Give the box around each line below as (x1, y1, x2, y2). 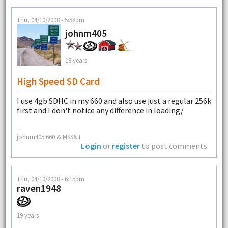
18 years (65, 56, 87, 65)
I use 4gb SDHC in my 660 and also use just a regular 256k (16, 95, 211, 106)
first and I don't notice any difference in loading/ (16, 105, 184, 116)
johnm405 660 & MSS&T (16, 133, 81, 141)
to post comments (140, 140, 208, 151)
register (112, 140, 140, 151)
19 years (16, 211, 39, 219)
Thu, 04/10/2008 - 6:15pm (16, 174, 84, 183)
